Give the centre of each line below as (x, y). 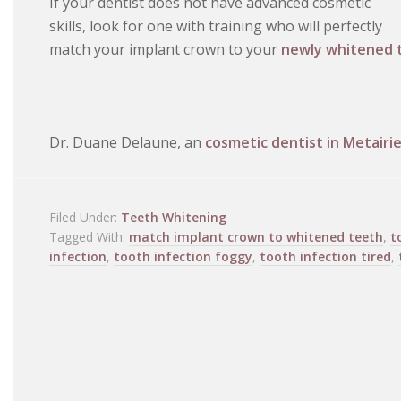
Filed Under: (85, 218)
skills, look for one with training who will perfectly (216, 26)
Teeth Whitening (174, 218)
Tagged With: (89, 237)
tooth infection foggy (183, 257)
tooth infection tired (325, 257)
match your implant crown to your (165, 50)
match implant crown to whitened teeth (256, 237)
